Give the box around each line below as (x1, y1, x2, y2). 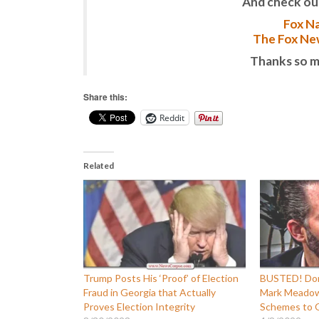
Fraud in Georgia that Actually (83, 286, 216, 298)
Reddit (159, 111, 184, 124)
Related (83, 160, 114, 171)
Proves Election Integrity (83, 300, 195, 313)
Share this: (83, 90, 127, 103)
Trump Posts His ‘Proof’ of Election (83, 272, 239, 284)
